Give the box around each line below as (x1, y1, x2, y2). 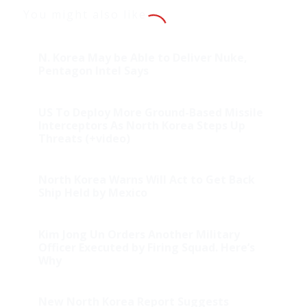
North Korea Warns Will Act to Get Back (38, 172, 255, 188)
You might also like (23, 7, 147, 23)
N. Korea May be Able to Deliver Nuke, (38, 50, 247, 66)
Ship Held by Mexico (38, 185, 147, 201)
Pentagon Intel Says (38, 63, 149, 79)
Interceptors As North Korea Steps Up (38, 118, 245, 134)
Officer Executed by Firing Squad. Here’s (38, 240, 255, 256)
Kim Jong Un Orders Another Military (38, 227, 240, 243)
